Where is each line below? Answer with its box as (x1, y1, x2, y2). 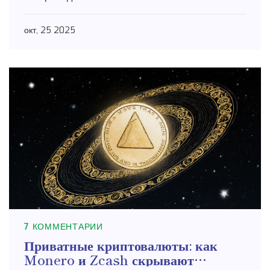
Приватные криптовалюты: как (24, 235, 218, 255)
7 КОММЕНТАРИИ (24, 221, 103, 233)
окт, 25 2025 (24, 25, 75, 37)
